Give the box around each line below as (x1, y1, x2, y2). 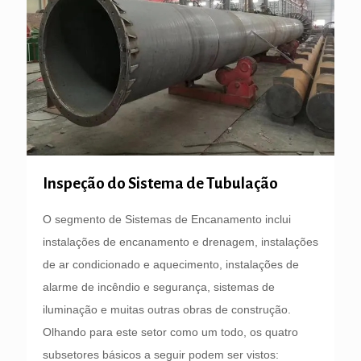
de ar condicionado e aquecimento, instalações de (43, 257, 299, 271)
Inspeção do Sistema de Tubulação (43, 174, 278, 192)
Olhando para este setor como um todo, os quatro (43, 325, 298, 338)
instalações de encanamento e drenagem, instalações (43, 234, 318, 248)
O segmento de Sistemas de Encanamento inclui (43, 212, 291, 226)
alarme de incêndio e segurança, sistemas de (43, 280, 275, 293)
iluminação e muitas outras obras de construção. (43, 302, 291, 316)
